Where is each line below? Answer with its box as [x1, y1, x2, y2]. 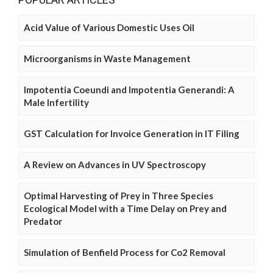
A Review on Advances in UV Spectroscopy [24, 159, 206, 171]
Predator [24, 216, 62, 227]
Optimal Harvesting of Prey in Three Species [24, 190, 213, 202]
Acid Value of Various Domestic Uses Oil [24, 22, 194, 34]
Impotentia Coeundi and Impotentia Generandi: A [24, 84, 235, 96]
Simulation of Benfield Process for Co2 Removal [24, 247, 225, 258]
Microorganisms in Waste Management [24, 53, 191, 65]
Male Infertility [24, 97, 89, 108]
